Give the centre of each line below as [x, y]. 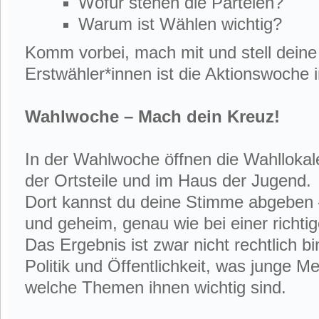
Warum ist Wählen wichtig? [180, 24]
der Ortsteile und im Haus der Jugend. [168, 181]
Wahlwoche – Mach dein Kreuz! [152, 116]
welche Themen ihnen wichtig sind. [156, 287]
